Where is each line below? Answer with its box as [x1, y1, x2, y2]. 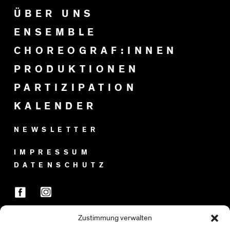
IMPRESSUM [13, 148, 91, 156]
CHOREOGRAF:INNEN [13, 45, 178, 56]
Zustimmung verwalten [78, 214, 152, 222]
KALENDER [13, 101, 97, 111]
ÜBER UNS [13, 8, 94, 19]
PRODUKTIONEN [13, 64, 140, 74]
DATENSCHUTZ [13, 161, 107, 169]
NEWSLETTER [13, 126, 99, 133]
